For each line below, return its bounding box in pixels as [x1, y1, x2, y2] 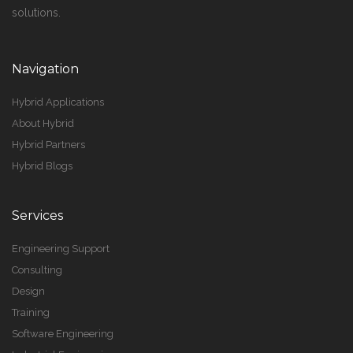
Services [12, 208, 63, 223]
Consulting [12, 264, 62, 276]
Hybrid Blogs [12, 160, 72, 172]
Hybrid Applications [12, 96, 104, 108]
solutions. [12, 6, 61, 19]
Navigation [12, 61, 79, 76]
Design [12, 285, 45, 297]
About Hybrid [12, 117, 74, 129]
